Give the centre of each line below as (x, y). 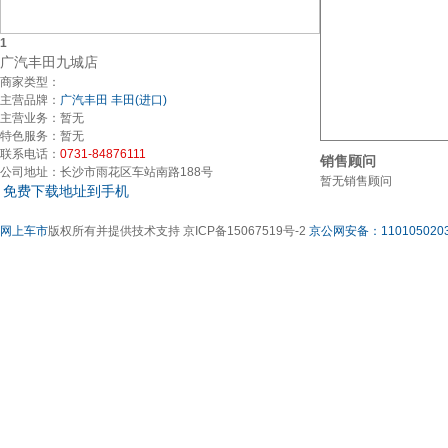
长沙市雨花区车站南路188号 (136, 172)
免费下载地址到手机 (66, 191)
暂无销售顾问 (356, 181)
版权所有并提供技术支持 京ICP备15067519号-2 (178, 231)
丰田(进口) (139, 100)
